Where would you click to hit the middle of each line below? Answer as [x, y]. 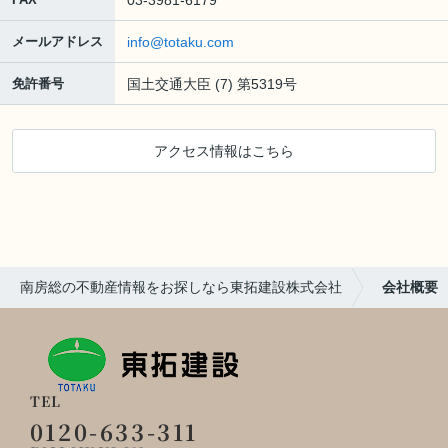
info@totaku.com [180, 41]
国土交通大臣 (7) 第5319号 [212, 83]
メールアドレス [57, 41]
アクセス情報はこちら [224, 150]
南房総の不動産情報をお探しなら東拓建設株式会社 [181, 286]
